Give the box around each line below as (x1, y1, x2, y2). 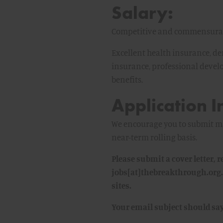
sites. (111, 180, 131, 191)
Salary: (111, 1, 173, 24)
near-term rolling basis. (111, 132, 197, 142)
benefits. (111, 74, 143, 85)
